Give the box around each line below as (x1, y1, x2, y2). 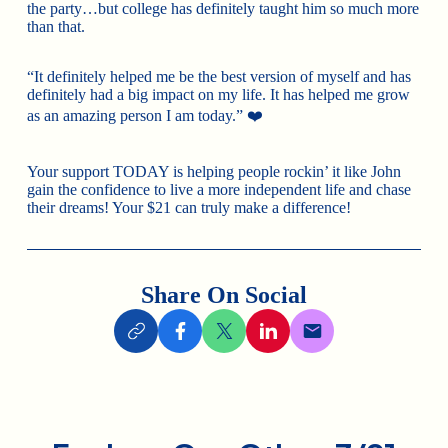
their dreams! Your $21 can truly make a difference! (27, 199, 352, 217)
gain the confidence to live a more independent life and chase (27, 181, 412, 199)
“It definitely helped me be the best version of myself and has (27, 68, 412, 86)
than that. (27, 18, 86, 36)
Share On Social (141, 282, 307, 309)
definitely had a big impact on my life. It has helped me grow (27, 86, 411, 104)
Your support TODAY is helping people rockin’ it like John (27, 163, 402, 181)
